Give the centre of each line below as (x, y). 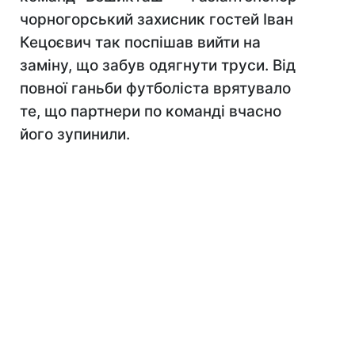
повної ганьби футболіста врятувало (155, 88)
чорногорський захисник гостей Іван (157, 19)
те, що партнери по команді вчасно (151, 111)
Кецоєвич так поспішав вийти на (140, 42)
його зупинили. (75, 134)
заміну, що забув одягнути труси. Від (158, 65)
